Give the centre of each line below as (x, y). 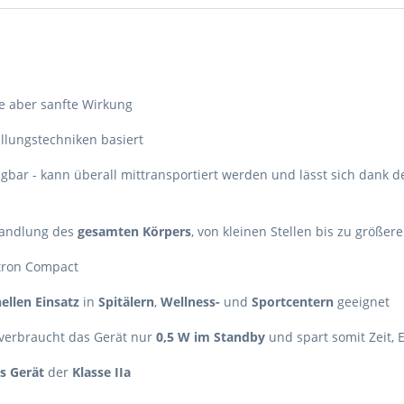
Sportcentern (293, 302)
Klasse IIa (101, 372)
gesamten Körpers (134, 231)
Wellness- (190, 302)
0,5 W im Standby (211, 337)
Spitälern (126, 302)
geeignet (362, 302)
